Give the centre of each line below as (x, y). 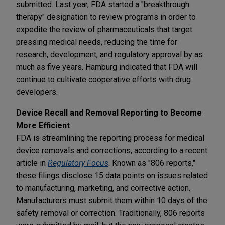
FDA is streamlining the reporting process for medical (110, 138)
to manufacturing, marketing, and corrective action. (103, 188)
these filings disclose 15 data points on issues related (112, 175)
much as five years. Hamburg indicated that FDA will (107, 67)
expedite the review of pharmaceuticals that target (104, 29)
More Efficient (43, 125)
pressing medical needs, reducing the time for (97, 42)
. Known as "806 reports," (152, 163)
